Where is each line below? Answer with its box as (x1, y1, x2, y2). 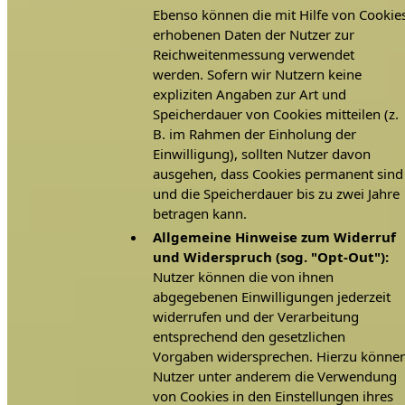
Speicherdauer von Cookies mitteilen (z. (153, 105, 400, 124)
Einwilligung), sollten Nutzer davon (153, 145, 372, 164)
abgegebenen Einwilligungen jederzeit (153, 287, 391, 306)
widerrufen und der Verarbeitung (153, 306, 360, 325)
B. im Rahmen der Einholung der (153, 125, 357, 144)
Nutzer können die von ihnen (153, 267, 334, 286)
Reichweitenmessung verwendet (153, 45, 355, 64)
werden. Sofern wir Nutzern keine (153, 65, 363, 84)
